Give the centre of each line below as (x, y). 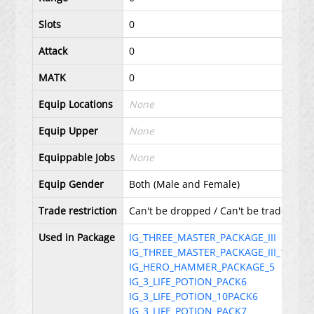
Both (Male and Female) (185, 184)
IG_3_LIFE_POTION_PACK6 (188, 281)
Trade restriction (78, 211)
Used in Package (77, 237)
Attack (53, 51)
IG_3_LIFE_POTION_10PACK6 (194, 296)
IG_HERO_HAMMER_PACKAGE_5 (202, 267)
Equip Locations (76, 104)
